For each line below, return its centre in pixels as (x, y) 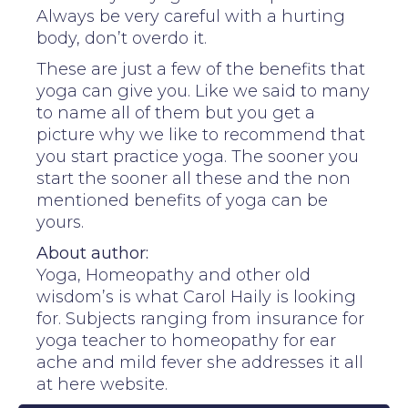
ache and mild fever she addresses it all (200, 362)
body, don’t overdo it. (122, 38)
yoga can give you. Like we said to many (203, 91)
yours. (60, 222)
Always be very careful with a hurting (191, 16)
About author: (92, 253)
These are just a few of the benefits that (201, 69)
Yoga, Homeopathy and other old (173, 275)
